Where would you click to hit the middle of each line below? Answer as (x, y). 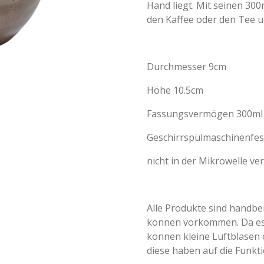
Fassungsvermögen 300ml (205, 114)
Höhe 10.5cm (175, 90)
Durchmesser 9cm (187, 67)
